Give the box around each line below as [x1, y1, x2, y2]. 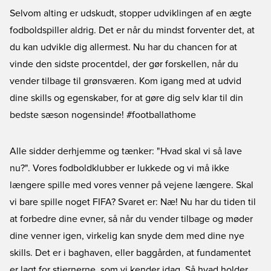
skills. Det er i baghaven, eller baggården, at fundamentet [10, 248, 251, 258]
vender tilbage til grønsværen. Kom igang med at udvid [10, 76, 241, 86]
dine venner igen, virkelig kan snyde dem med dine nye [10, 231, 244, 241]
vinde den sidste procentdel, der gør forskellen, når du [10, 59, 238, 69]
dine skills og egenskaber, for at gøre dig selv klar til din [10, 93, 243, 103]
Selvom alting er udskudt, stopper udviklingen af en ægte [10, 8, 252, 18]
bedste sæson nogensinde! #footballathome [10, 110, 196, 120]
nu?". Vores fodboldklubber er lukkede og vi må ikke [10, 163, 229, 173]
